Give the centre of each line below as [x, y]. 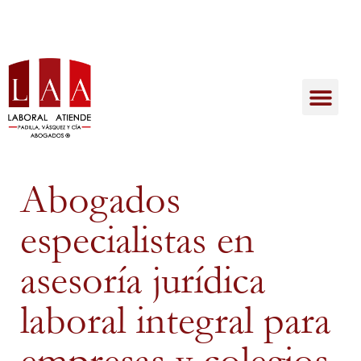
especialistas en [137, 241]
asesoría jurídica [143, 281]
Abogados [100, 200]
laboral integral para [175, 321]
